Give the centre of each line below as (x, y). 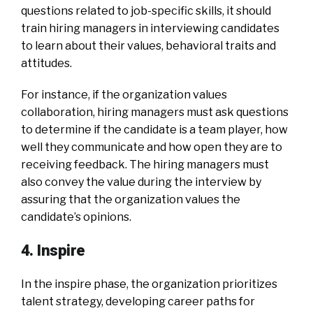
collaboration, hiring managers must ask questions (155, 112)
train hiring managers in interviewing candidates (150, 28)
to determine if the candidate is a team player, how (154, 129)
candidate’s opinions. (76, 217)
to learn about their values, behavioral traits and (148, 45)
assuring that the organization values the (131, 199)
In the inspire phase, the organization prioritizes (149, 284)
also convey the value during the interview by (141, 182)
